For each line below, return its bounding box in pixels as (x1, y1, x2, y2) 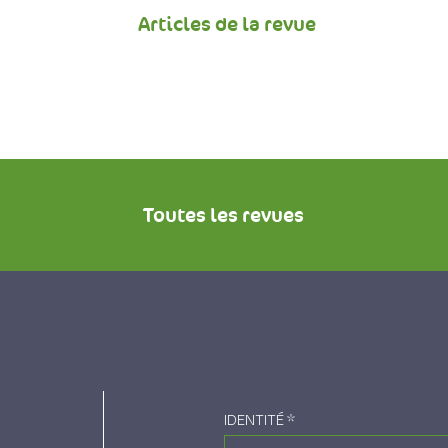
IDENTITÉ (224, 410, 287, 431)
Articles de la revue (137, 11, 316, 37)
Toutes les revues (143, 202, 305, 228)
